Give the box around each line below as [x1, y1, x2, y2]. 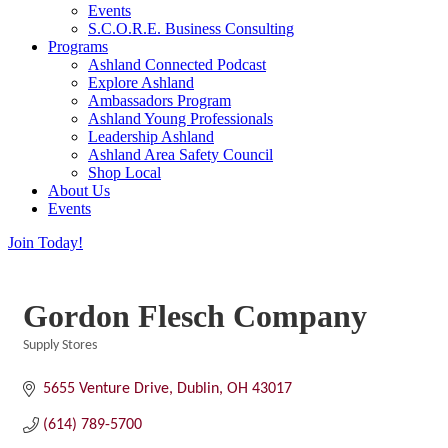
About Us [48, 182, 110, 199]
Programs [48, 38, 108, 55]
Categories [22, 352, 80, 365]
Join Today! [8, 234, 83, 251]
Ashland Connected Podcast [88, 56, 266, 73]
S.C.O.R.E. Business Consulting [88, 20, 294, 37]
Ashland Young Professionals [88, 110, 273, 127]
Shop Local [88, 164, 161, 181]
